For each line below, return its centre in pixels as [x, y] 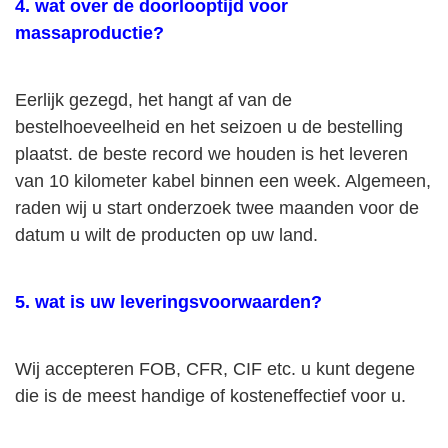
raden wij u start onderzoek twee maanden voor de [217, 208]
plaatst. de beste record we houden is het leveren [211, 154]
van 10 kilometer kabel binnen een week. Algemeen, [223, 181]
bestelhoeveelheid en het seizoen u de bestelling [209, 127]
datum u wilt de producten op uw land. [166, 235]
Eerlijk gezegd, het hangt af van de [153, 100]
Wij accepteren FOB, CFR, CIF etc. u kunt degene [215, 369]
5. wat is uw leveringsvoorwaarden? [168, 302]
